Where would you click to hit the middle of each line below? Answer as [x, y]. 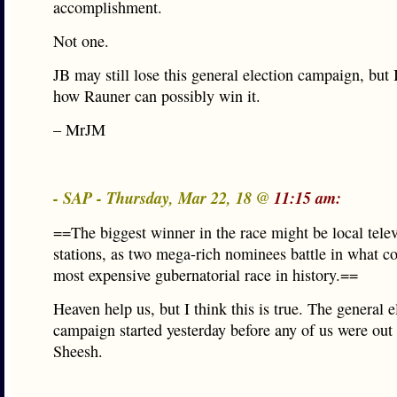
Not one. [81, 41]
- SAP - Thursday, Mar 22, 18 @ [163, 198]
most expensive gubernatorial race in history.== [206, 275]
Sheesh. [78, 351]
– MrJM [79, 129]
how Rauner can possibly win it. [157, 96]
